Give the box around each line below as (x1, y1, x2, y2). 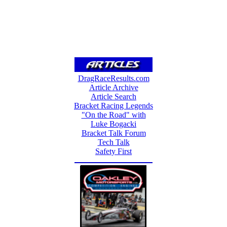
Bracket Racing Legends (74, 101, 153, 110)
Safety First (95, 147, 132, 156)
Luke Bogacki (91, 120, 136, 128)
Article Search (91, 92, 136, 101)
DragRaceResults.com (78, 74, 149, 83)
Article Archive (89, 83, 138, 92)
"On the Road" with (81, 110, 146, 119)
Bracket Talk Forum (81, 129, 146, 137)
